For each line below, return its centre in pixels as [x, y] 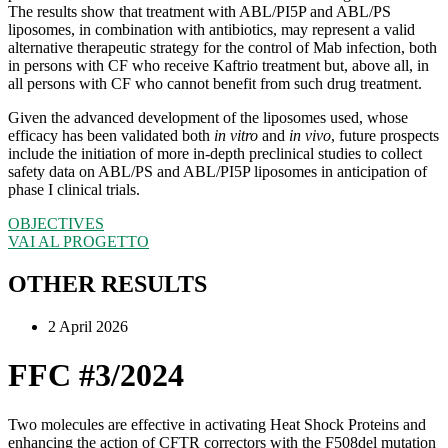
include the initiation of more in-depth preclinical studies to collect [215, 154]
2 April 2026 [88, 326]
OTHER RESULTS [107, 284]
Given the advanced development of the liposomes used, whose [208, 118]
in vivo [310, 136]
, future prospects [385, 136]
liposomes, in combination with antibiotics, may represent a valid [211, 30]
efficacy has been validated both [111, 136]
